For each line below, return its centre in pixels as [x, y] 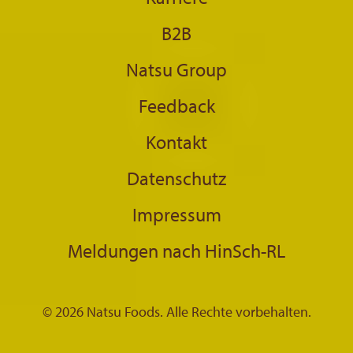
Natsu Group [176, 69]
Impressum [176, 214]
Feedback [176, 105]
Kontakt [176, 141]
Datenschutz [176, 178]
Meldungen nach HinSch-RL [176, 250]
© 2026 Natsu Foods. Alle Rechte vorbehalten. [176, 311]
